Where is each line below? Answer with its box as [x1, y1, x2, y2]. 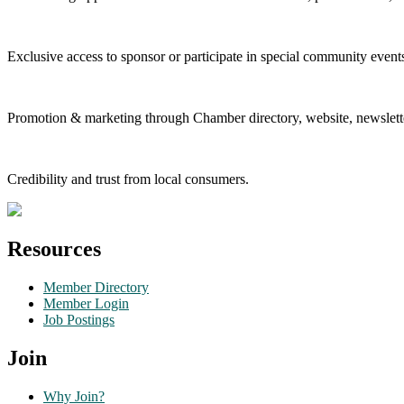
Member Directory [43, 280, 149, 296]
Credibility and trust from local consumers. [7, 170, 249, 187]
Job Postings [43, 312, 115, 328]
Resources [7, 237, 101, 262]
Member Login [43, 296, 129, 312]
